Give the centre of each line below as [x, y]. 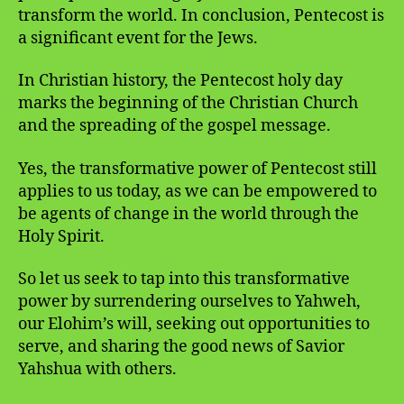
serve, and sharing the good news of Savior [181, 347]
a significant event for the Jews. [138, 38]
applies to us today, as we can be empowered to [197, 191]
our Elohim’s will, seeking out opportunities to [194, 325]
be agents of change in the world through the [188, 214]
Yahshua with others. [97, 370]
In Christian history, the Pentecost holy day [180, 81]
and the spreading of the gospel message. [174, 126]
